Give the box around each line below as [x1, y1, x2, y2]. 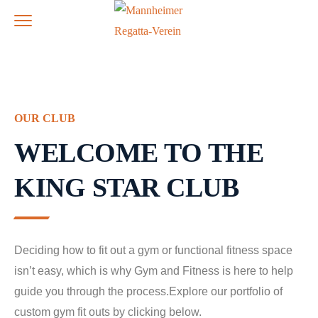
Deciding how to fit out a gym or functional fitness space [14, 244, 292, 256]
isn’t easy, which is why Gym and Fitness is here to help [14, 265, 293, 277]
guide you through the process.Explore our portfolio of [14, 285, 283, 297]
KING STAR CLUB [14, 172, 238, 202]
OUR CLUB [14, 112, 75, 124]
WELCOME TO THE [14, 138, 263, 168]
